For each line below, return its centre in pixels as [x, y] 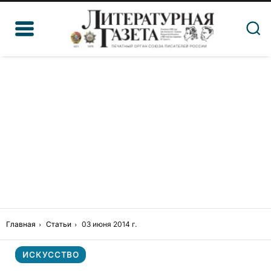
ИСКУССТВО [51, 255]
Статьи [59, 224]
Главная [21, 224]
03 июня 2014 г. [109, 224]
